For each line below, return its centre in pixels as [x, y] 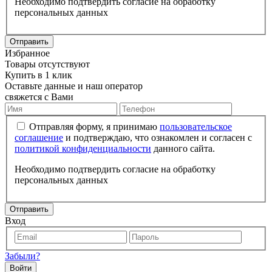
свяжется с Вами [39, 97]
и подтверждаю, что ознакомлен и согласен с [158, 137]
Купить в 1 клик [39, 75]
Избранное [27, 53]
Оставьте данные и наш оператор [74, 86]
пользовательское [196, 126]
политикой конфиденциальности [83, 148]
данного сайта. [183, 148]
